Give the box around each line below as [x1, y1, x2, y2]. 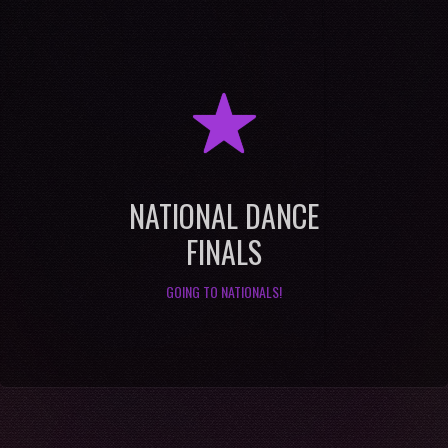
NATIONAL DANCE [129, 192, 319, 238]
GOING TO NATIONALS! [166, 280, 282, 302]
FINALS [186, 228, 262, 274]
